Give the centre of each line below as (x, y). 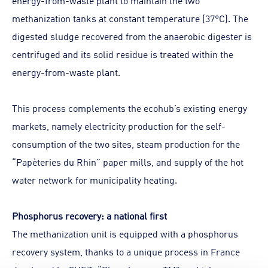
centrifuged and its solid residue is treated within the (123, 54)
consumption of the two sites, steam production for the (126, 144)
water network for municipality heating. (95, 179)
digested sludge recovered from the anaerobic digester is (132, 36)
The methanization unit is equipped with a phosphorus (125, 233)
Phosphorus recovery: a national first (89, 215)
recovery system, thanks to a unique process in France (126, 251)
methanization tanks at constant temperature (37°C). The (130, 18)
